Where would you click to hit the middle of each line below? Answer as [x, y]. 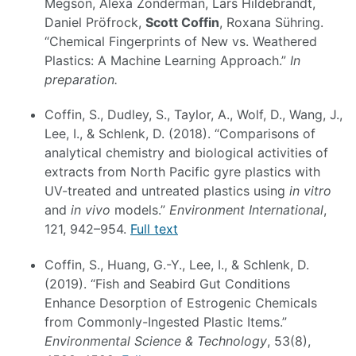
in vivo [91, 210]
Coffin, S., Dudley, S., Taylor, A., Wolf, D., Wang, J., [193, 115]
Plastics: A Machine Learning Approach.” [167, 60]
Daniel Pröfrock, [95, 22]
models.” [140, 210]
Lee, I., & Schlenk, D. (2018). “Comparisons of [180, 134]
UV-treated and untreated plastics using [167, 191]
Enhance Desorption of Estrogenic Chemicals [181, 303]
